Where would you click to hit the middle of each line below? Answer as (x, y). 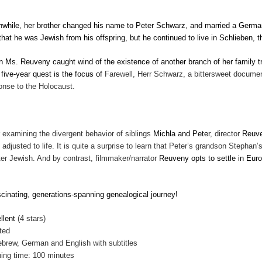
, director (226, 133)
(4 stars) (32, 218)
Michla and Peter (182, 133)
